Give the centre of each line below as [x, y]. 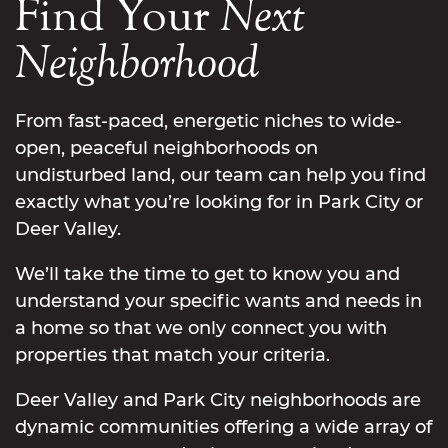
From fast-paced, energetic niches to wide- [208, 120]
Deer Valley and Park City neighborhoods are [218, 399]
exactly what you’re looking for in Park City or [219, 201]
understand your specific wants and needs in [218, 300]
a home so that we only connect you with [201, 327]
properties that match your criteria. [172, 354]
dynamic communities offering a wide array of [223, 426]
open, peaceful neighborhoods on [166, 147]
